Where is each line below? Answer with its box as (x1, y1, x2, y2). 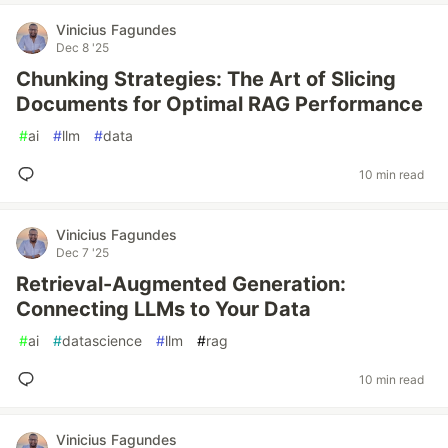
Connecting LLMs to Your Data (16, 297, 311, 321)
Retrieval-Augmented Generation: (16, 272, 346, 296)
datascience (62, 332, 142, 349)
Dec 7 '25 (56, 245, 109, 260)
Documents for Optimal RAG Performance (16, 92, 423, 116)
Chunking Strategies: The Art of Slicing (16, 67, 396, 91)
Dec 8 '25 (56, 40, 109, 55)
